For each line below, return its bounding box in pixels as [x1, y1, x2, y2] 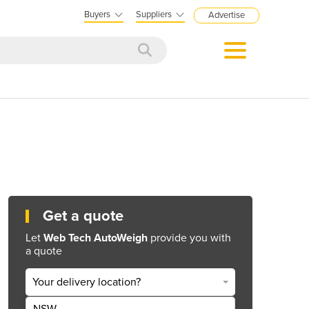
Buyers [84, 9, 110, 20]
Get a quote [43, 206, 123, 225]
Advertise [208, 10, 245, 21]
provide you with [148, 230, 231, 245]
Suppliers [136, 9, 172, 20]
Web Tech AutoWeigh [43, 230, 148, 245]
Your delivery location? [32, 275, 141, 290]
